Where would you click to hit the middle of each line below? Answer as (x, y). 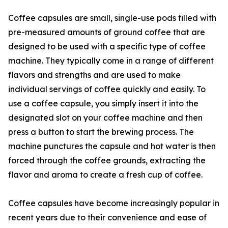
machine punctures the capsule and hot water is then (112, 146)
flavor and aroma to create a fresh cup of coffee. (105, 175)
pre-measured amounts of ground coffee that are (107, 32)
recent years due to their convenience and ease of (107, 218)
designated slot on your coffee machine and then (105, 118)
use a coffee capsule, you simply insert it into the (103, 104)
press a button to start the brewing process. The (101, 132)
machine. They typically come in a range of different (111, 61)
